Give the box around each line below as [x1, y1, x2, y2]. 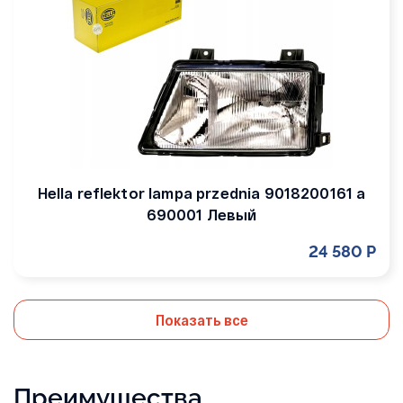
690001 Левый [146, 206, 257, 223]
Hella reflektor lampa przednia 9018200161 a [37, 184, 366, 201]
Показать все [155, 310, 248, 328]
